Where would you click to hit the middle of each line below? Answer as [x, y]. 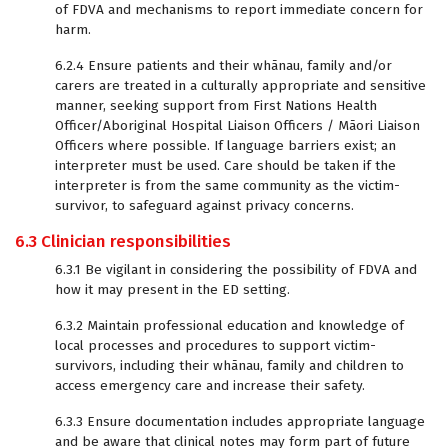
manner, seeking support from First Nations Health [216, 105]
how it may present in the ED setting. [172, 289]
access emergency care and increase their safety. [210, 385]
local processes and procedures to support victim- [215, 345]
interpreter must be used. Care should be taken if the [225, 165]
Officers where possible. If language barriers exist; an [225, 145]
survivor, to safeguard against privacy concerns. [204, 205]
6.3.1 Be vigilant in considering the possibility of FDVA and [236, 269]
